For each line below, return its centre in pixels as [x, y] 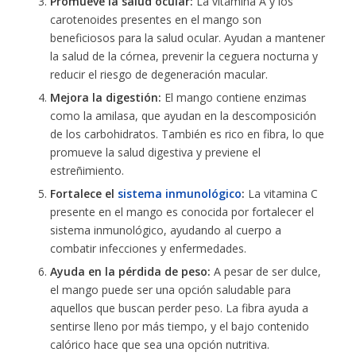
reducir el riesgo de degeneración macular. [159, 74]
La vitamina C [281, 193]
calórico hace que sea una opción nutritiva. [159, 344]
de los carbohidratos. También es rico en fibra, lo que [187, 133]
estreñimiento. [87, 170]
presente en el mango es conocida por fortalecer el [182, 211]
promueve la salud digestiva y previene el [155, 152]
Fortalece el [83, 193]
